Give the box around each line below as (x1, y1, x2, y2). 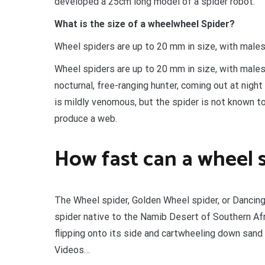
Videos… (54, 244, 90, 256)
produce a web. (54, 113, 117, 125)
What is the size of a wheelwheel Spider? (54, 18, 235, 30)
